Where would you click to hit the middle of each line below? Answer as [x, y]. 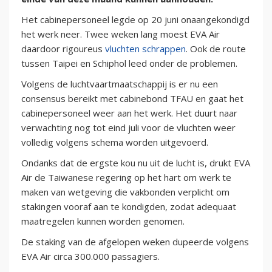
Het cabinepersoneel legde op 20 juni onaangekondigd [135, 20]
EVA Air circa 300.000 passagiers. [90, 257]
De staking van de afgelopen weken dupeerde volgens [135, 242]
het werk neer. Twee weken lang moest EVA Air [121, 34]
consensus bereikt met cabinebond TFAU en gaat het [132, 99]
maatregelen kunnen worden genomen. [103, 221]
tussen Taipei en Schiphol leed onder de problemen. [129, 63]
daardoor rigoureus [63, 49]
